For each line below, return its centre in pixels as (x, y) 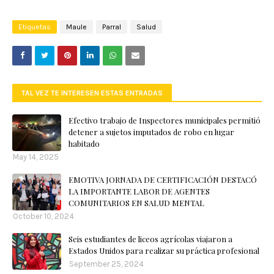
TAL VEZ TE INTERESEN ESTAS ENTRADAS (92, 93)
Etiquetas (35, 27)
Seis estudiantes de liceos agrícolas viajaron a (150, 239)
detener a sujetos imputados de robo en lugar (151, 132)
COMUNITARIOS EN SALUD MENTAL (136, 203)
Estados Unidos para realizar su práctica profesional (164, 251)
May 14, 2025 (36, 157)
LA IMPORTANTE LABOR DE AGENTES (139, 191)
